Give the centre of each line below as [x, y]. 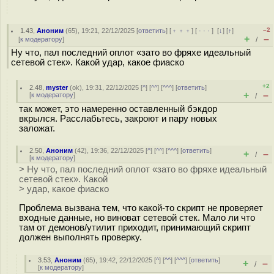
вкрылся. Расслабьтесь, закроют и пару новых [118, 119]
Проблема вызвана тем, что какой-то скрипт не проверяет [141, 208]
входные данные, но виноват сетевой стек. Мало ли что [137, 217]
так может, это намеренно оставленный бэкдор [118, 109]
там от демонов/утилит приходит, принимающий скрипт [135, 227]
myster [57, 87]
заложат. [37, 128]
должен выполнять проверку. [80, 237]
